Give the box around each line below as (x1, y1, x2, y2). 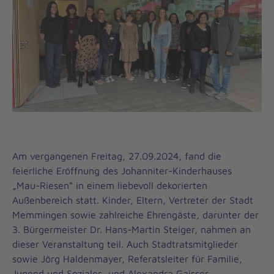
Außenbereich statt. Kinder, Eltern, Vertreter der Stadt (12, 194, 253, 206)
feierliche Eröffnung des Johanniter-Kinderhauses (12, 165, 232, 176)
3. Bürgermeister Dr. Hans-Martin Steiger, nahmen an (12, 224, 251, 235)
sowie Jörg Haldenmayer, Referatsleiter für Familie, (12, 253, 242, 264)
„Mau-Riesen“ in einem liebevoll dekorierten (12, 180, 207, 191)
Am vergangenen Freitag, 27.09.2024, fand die (12, 150, 221, 161)
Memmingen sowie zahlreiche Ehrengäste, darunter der (12, 209, 259, 220)
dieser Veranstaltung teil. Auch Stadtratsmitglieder (12, 239, 238, 250)
